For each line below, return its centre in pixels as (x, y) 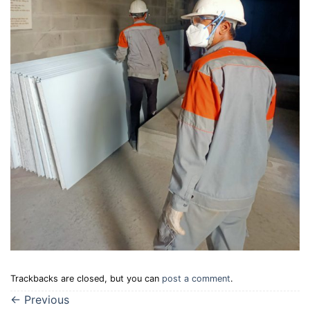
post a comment (196, 278)
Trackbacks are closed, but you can (86, 278)
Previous (45, 300)
